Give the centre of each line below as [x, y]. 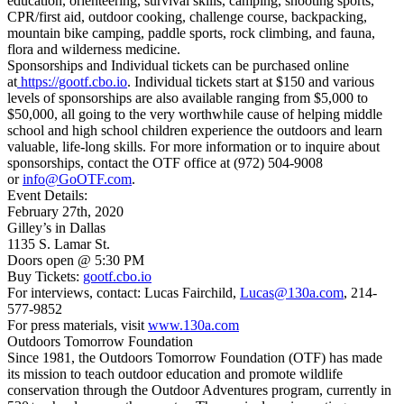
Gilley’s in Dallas [56, 228]
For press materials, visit [78, 326]
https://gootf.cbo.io [74, 82]
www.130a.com [193, 326]
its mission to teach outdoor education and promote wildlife [175, 374]
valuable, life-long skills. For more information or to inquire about [193, 147]
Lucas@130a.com [292, 293]
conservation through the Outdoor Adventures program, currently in [199, 390]
